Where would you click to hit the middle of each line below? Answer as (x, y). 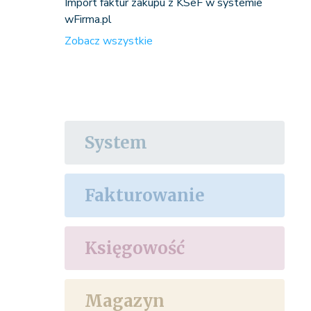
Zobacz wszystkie (108, 41)
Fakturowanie (144, 195)
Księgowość (134, 248)
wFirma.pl (88, 19)
